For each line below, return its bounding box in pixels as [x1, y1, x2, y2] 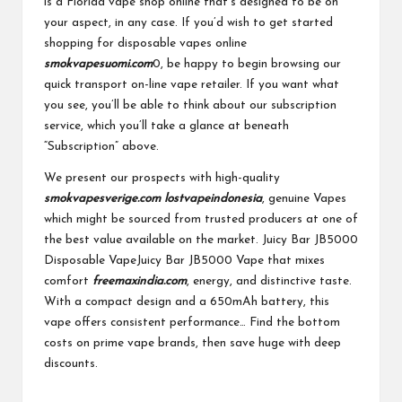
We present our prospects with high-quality [44, 171, 280, 184]
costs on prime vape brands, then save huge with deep [44, 336, 341, 349]
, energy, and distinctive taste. [187, 275, 352, 287]
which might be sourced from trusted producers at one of [44, 213, 358, 225]
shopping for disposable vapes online [44, 37, 247, 49]
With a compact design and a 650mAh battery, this [44, 295, 329, 308]
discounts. [44, 357, 98, 370]
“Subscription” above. [44, 140, 159, 153]
